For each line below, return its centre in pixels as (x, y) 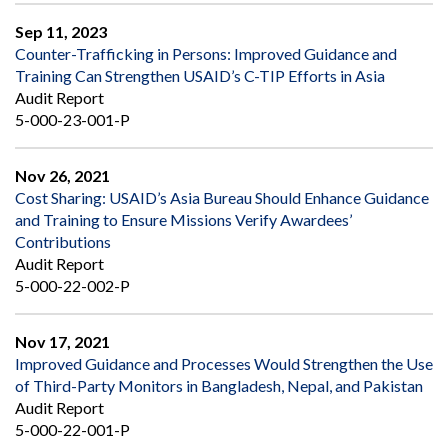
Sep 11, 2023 (61, 31)
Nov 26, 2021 (62, 175)
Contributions (63, 241)
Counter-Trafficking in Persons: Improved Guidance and (206, 53)
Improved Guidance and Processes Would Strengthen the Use (224, 363)
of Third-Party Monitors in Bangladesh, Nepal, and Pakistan (219, 385)
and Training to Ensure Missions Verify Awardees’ (183, 219)
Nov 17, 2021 (62, 341)
